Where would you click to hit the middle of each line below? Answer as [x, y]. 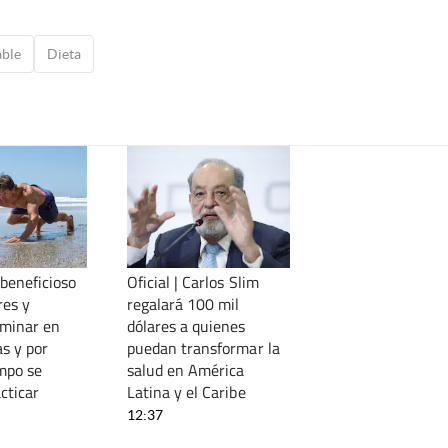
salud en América [186, 370]
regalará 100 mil [183, 304]
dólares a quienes [186, 326]
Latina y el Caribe [186, 392]
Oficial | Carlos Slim [193, 282]
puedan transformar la [203, 348]
